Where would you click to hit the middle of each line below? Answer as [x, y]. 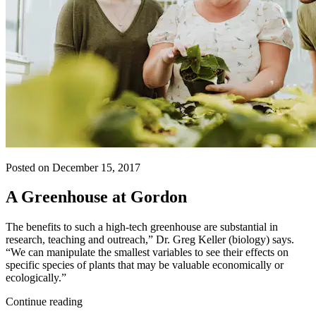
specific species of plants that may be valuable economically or [145, 265]
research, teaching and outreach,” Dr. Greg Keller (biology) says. [150, 240]
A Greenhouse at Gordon [96, 197]
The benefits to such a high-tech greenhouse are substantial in [142, 227]
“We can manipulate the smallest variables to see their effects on [147, 253]
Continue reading [44, 302]
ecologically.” [36, 278]
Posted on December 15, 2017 [73, 167]
